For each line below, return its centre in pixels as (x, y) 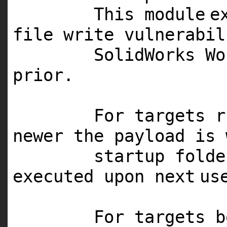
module (175, 14)
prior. (43, 75)
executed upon (84, 177)
